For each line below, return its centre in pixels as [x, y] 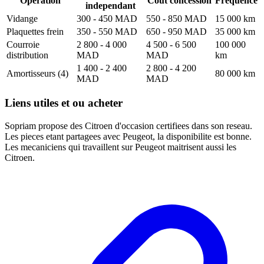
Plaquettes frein [35, 31]
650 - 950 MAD [176, 31]
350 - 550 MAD [107, 31]
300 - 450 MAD [107, 18]
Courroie [23, 44]
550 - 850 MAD [176, 18]
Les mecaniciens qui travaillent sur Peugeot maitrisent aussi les [121, 147]
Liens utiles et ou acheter [64, 103]
